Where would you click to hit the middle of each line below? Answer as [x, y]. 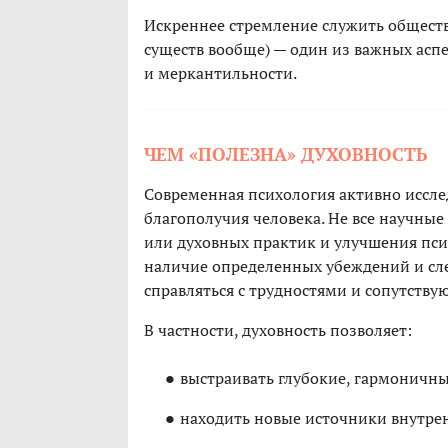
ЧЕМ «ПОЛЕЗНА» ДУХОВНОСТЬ [286, 154]
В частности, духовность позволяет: [278, 330]
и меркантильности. [220, 73]
